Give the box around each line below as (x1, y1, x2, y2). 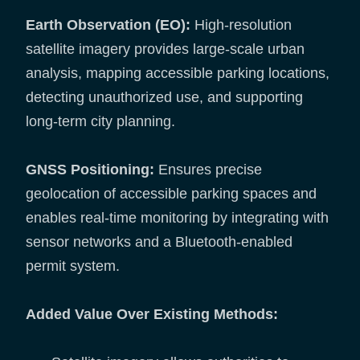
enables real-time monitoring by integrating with (26, 210, 329, 227)
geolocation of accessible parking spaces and (26, 186, 317, 202)
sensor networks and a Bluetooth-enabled (26, 234, 292, 251)
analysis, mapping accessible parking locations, (26, 65, 329, 82)
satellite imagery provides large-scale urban (26, 41, 305, 58)
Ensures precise (154, 162, 262, 178)
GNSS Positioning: (26, 162, 154, 178)
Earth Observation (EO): (26, 17, 190, 34)
